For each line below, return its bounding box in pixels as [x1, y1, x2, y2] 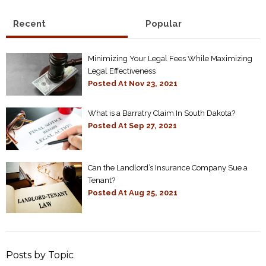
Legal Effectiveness [88, 66, 156, 75]
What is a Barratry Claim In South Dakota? [88, 108, 236, 118]
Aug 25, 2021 [129, 188, 178, 198]
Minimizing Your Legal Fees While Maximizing [88, 53, 253, 63]
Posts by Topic [6, 249, 74, 261]
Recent [13, 18, 46, 29]
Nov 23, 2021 [129, 78, 178, 88]
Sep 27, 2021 [129, 121, 178, 130]
